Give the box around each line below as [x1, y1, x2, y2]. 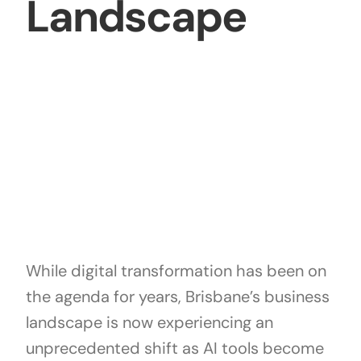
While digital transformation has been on [25, 260, 326, 282]
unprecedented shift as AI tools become [25, 338, 324, 359]
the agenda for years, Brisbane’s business [25, 286, 330, 308]
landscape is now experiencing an [25, 312, 273, 334]
